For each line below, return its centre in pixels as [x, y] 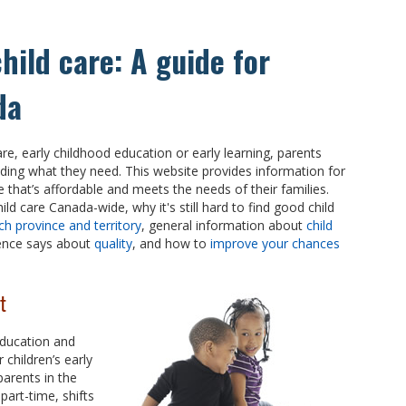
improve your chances [275, 243]
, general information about [224, 225]
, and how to [171, 243]
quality [113, 243]
